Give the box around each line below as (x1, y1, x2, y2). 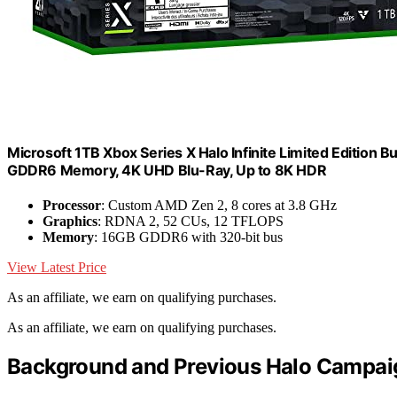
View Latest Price (7, 259, 106, 275)
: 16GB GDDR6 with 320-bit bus (94, 229, 283, 245)
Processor (43, 197, 101, 213)
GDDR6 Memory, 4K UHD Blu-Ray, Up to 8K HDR (7, 160, 327, 179)
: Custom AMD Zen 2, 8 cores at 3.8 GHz (101, 197, 337, 213)
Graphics (43, 213, 97, 229)
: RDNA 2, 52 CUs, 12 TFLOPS (97, 213, 284, 229)
